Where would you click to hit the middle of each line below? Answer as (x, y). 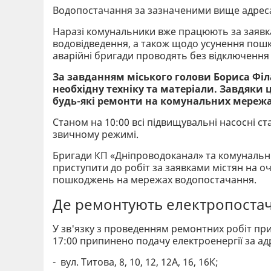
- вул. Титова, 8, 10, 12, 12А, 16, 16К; (137, 262)
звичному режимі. (97, 134)
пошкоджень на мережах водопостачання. (155, 179)
